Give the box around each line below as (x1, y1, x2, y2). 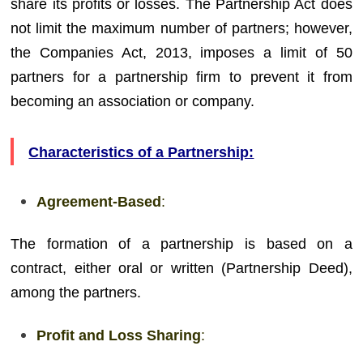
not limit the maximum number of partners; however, (11, 19, 352, 36)
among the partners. (11, 284, 142, 301)
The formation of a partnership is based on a (11, 236, 352, 252)
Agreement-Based (36, 193, 162, 210)
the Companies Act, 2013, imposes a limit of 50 (11, 44, 352, 61)
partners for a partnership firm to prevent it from (11, 68, 352, 85)
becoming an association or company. (11, 92, 255, 109)
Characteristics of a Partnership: (28, 143, 254, 160)
